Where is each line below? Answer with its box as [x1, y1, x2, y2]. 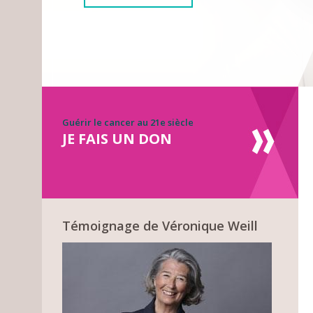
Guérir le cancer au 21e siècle [62, 115, 194, 129]
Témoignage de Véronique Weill [62, 217, 259, 234]
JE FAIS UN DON [62, 129, 173, 148]
